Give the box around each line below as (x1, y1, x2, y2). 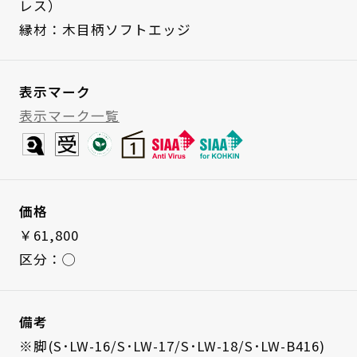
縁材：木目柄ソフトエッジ (18, 19, 191, 39)
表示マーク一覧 (18, 106, 120, 126)
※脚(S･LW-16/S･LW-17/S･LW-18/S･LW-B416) (18, 335, 325, 355)
